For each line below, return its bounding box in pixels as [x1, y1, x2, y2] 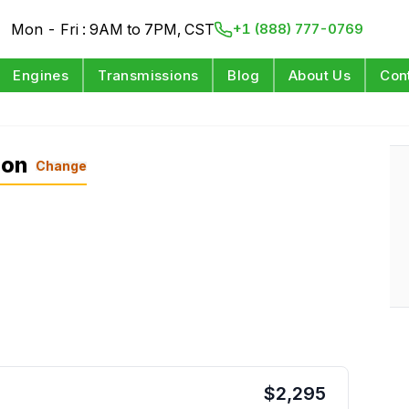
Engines [13, 67, 69, 84]
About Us [288, 67, 351, 84]
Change [35, 157, 87, 173]
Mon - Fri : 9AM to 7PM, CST [11, 20, 215, 38]
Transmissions [98, 67, 199, 84]
